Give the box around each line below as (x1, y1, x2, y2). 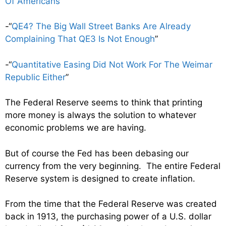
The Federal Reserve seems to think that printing (5, 97, 202, 107)
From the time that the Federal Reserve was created (5, 199, 217, 209)
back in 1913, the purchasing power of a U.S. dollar (5, 211, 211, 221)
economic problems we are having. (5, 123, 146, 133)
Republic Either (5, 72, 66, 82)
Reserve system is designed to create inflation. (5, 173, 195, 184)
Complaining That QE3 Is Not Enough (5, 34, 155, 44)
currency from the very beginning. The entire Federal (5, 160, 220, 171)
